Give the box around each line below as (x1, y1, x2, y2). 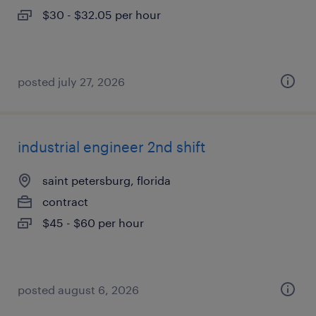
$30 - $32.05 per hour (42, 8, 161, 21)
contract (42, 195, 88, 208)
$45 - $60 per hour (42, 216, 144, 229)
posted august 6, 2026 (18, 283, 139, 296)
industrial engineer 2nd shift (18, 138, 205, 155)
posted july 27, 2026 (18, 75, 125, 88)
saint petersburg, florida (42, 174, 171, 187)
